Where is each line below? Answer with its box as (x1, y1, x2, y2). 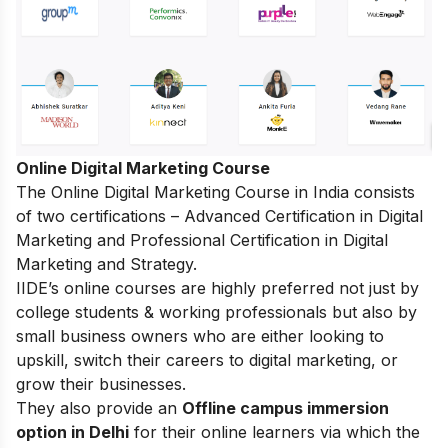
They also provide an (16, 397, 182, 418)
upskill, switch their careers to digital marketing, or (16, 349, 398, 370)
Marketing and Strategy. (16, 253, 197, 274)
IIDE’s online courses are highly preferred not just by (16, 277, 419, 298)
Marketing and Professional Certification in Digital (16, 229, 388, 250)
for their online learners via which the (129, 421, 420, 442)
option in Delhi (16, 421, 129, 442)
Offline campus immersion (182, 397, 389, 418)
